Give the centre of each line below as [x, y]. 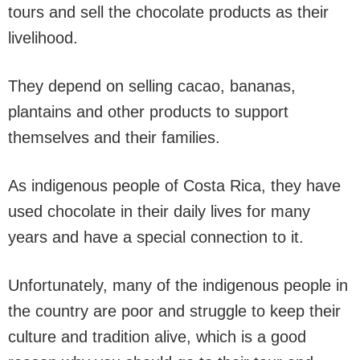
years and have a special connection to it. [156, 237]
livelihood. [43, 38]
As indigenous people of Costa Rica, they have [174, 186]
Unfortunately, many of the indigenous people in [178, 285]
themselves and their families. [114, 137]
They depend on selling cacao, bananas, [152, 86]
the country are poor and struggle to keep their [174, 311]
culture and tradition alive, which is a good [157, 337]
